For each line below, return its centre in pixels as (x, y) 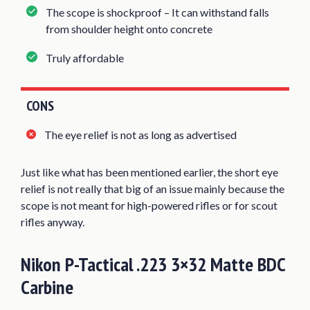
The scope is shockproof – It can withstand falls (157, 12)
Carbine (47, 286)
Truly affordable (85, 57)
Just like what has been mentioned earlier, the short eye (149, 172)
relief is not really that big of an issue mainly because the (153, 188)
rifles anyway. (53, 221)
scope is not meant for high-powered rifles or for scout (149, 205)
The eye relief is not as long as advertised (140, 134)
